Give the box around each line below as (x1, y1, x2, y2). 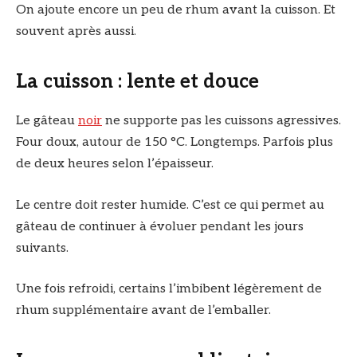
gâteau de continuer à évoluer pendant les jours (16, 218, 304, 234)
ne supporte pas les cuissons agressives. (102, 113, 341, 129)
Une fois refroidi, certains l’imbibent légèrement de (16, 281, 322, 297)
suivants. (16, 240, 69, 256)
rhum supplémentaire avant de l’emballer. (16, 303, 271, 319)
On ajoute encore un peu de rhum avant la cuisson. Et (16, 2, 335, 18)
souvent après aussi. (16, 24, 136, 40)
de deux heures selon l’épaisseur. (16, 156, 214, 172)
